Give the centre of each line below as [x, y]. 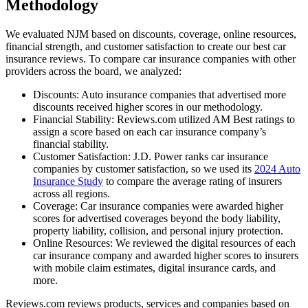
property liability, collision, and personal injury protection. [158, 230]
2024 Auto [277, 168]
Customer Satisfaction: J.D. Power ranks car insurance [151, 156]
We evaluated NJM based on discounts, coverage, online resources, [151, 34]
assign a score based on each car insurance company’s [150, 131]
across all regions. [71, 193]
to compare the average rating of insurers [192, 181]
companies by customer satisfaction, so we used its [144, 168]
